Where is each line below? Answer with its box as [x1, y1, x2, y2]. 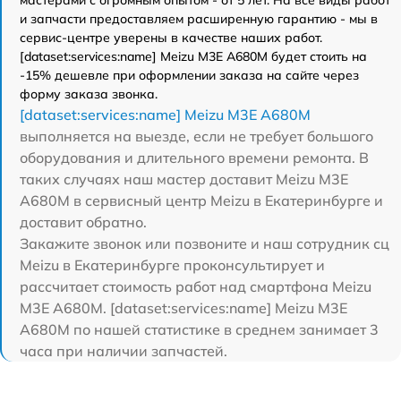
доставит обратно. [20, 212, 147, 231]
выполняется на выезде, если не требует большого [20, 126, 373, 145]
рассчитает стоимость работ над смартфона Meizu [20, 277, 371, 295]
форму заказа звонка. [20, 85, 158, 102]
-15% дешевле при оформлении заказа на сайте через [20, 66, 359, 83]
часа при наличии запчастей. [20, 341, 227, 360]
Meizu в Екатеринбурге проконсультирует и [20, 255, 325, 274]
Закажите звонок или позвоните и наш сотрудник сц [20, 234, 389, 252]
